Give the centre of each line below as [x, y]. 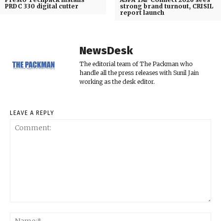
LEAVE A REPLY [32, 113]
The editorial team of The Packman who [136, 64]
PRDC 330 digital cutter [42, 6]
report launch [142, 13]
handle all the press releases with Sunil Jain [139, 73]
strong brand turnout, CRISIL [166, 6]
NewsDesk [106, 51]
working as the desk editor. [117, 82]
